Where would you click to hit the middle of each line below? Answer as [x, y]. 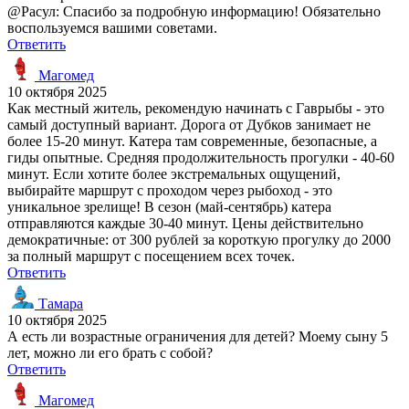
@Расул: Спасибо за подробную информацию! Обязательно [194, 11]
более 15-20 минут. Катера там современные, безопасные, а [192, 141]
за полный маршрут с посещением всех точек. [151, 256]
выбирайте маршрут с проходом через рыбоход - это [170, 190]
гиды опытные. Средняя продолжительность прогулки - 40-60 [201, 157]
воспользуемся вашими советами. [112, 27]
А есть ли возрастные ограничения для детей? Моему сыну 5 [198, 336]
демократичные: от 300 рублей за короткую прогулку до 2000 [199, 239]
